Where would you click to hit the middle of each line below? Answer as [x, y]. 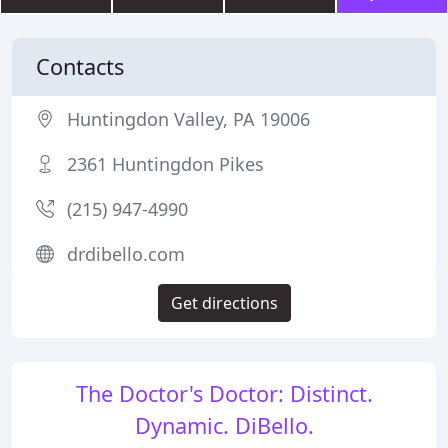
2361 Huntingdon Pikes [165, 164]
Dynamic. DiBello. [224, 425]
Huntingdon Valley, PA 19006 [188, 119]
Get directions [224, 303]
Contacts [80, 66]
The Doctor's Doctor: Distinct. [224, 393]
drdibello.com [126, 254]
